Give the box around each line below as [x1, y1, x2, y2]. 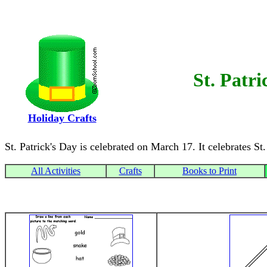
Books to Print [182, 166, 237, 176]
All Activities [31, 166, 80, 176]
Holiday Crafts [27, 112, 97, 124]
